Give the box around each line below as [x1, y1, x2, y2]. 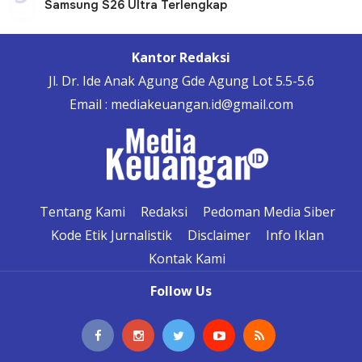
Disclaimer [187, 225, 250, 244]
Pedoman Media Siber [202, 202, 335, 221]
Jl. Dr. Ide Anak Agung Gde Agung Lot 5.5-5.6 [48, 71, 314, 90]
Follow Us [150, 281, 212, 300]
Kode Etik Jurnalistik [50, 225, 172, 244]
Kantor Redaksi [132, 48, 230, 66]
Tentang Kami [39, 202, 125, 221]
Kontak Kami [149, 249, 225, 267]
